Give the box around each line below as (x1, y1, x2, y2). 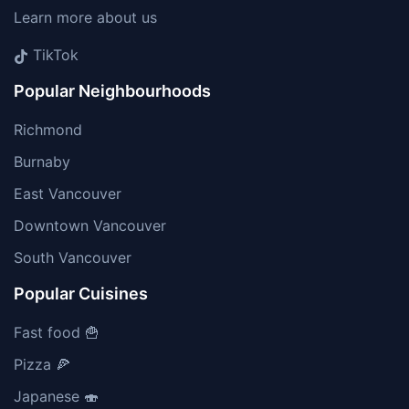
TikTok (28, 46, 79, 64)
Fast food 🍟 (14, 323, 100, 341)
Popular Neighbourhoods (14, 81, 211, 100)
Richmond (14, 121, 82, 139)
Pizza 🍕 (14, 355, 70, 373)
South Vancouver (14, 248, 131, 267)
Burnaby (14, 152, 70, 171)
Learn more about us (14, 8, 157, 26)
